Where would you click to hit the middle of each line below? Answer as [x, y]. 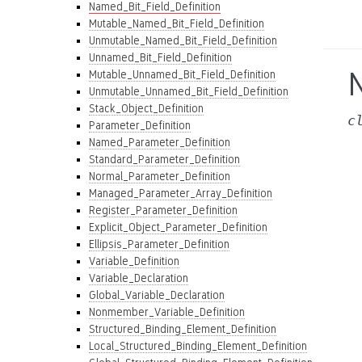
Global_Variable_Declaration [157, 295]
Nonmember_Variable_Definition [167, 312]
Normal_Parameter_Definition [160, 176]
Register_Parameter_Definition [163, 210]
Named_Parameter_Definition [160, 142]
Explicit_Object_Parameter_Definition [178, 227]
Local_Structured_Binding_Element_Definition [198, 346]
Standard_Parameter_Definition [164, 159]
